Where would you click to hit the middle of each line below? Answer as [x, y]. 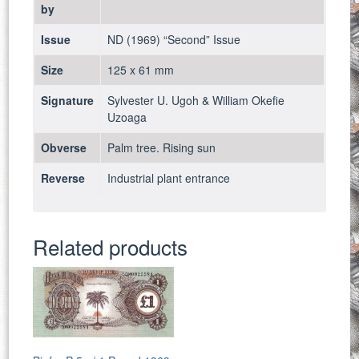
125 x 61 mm [141, 70]
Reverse [63, 178]
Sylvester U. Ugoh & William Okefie [196, 101]
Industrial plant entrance [169, 178]
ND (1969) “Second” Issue [174, 40]
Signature [68, 101]
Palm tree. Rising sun [162, 148]
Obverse [64, 148]
